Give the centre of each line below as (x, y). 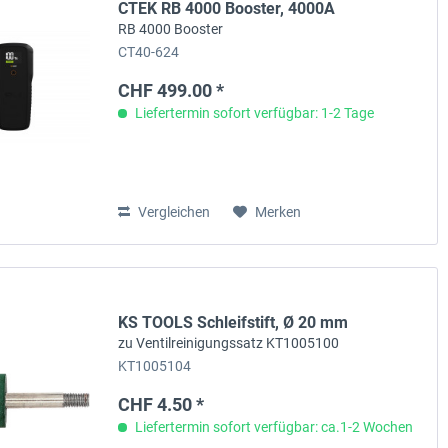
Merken (278, 212)
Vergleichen (173, 212)
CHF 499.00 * (171, 91)
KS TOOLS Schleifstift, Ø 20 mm (233, 323)
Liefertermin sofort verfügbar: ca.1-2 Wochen (273, 427)
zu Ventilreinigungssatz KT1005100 (229, 343)
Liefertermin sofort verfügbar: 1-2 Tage (253, 113)
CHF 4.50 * (161, 405)
